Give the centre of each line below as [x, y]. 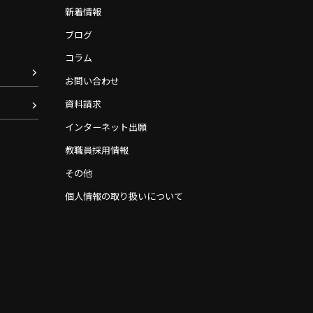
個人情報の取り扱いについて [124, 196]
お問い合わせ [92, 81]
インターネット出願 [105, 127]
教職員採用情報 [96, 150]
